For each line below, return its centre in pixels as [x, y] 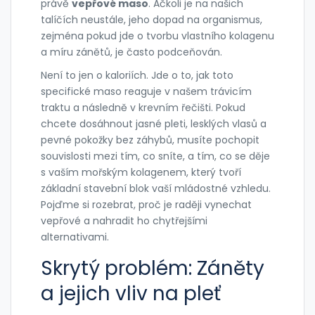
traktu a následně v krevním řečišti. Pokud [143, 108]
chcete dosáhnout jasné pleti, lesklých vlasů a [154, 124]
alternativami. [75, 237]
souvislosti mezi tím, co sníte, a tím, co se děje [155, 156]
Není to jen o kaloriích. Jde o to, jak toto [137, 76]
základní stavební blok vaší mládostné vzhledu [155, 189]
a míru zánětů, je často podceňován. [131, 52]
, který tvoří [214, 173]
